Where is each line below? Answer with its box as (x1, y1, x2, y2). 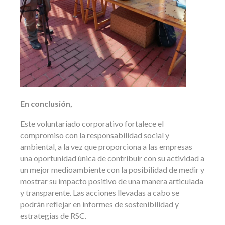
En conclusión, (20, 99, 72, 109)
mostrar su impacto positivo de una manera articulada (20, 176, 203, 186)
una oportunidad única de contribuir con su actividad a (20, 153, 204, 163)
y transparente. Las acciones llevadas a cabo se (20, 188, 179, 198)
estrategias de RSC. (20, 211, 88, 221)
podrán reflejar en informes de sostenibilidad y (20, 199, 179, 209)
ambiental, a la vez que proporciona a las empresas (20, 142, 192, 152)
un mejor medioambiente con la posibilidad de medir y (20, 165, 204, 175)
